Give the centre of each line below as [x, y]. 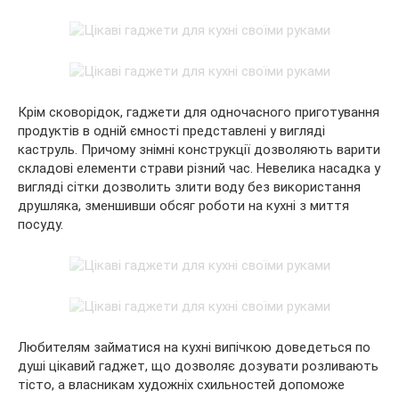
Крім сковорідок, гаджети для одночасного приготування [199, 113]
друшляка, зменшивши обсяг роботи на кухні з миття [183, 206]
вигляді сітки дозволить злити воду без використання [189, 187]
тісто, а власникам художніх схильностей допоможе [181, 385]
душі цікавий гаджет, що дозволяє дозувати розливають [198, 366]
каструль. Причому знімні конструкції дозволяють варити [199, 150]
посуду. [41, 225]
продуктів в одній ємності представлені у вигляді [171, 131]
